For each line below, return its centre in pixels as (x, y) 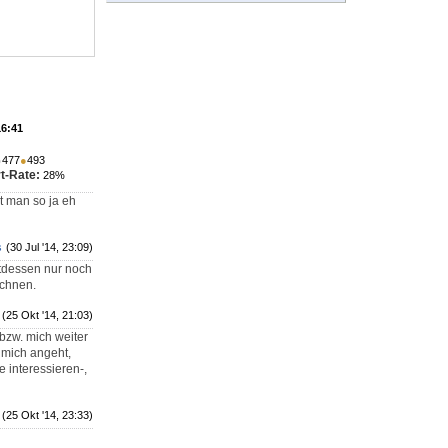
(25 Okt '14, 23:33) (47, 415)
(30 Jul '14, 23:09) (49, 247)
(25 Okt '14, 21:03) (47, 315)
